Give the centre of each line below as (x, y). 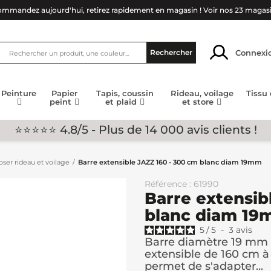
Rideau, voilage (202, 93)
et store (199, 102)
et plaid (122, 102)
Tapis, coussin (125, 93)
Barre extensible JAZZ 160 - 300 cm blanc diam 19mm (170, 162)
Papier (65, 93)
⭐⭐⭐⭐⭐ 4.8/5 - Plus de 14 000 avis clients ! (135, 129)
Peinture (19, 93)
